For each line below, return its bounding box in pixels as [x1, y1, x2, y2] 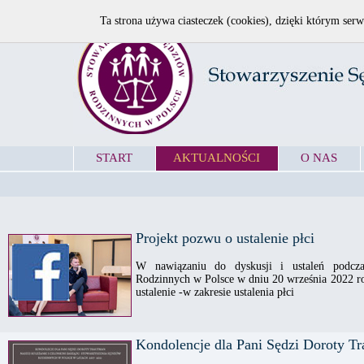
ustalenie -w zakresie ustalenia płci [136, 286, 294, 298]
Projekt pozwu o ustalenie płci [136, 230, 314, 246]
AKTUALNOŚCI [173, 151, 261, 164]
